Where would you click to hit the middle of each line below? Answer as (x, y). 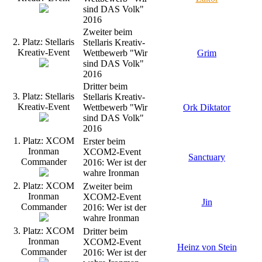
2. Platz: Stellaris (44, 42)
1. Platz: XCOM (44, 140)
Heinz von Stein (207, 247)
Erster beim (104, 141)
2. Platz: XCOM (44, 185)
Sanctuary (207, 157)
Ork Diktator (207, 107)
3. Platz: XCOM (44, 230)
